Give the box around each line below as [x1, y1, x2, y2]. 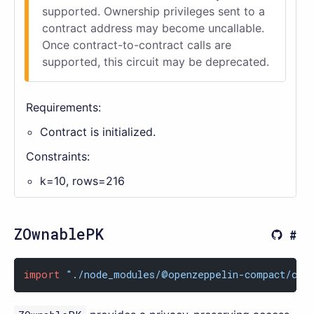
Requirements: [26, 100, 101, 114]
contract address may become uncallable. [41, 20, 264, 35]
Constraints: [26, 149, 90, 163]
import [24, 268, 60, 282]
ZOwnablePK [14, 224, 104, 244]
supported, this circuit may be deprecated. [41, 54, 269, 69]
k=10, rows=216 [40, 173, 125, 188]
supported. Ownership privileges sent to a [41, 4, 265, 18]
